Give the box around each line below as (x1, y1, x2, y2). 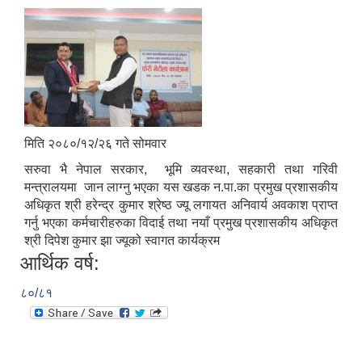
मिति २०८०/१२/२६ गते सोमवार (24, 137, 166, 151)
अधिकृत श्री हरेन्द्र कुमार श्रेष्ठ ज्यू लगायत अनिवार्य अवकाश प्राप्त (24, 198, 338, 213)
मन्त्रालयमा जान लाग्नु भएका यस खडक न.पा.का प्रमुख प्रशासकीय (24, 180, 338, 195)
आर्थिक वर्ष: (20, 252, 99, 275)
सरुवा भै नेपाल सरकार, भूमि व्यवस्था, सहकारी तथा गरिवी (24, 162, 338, 177)
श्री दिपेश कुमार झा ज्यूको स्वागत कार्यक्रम (24, 234, 220, 248)
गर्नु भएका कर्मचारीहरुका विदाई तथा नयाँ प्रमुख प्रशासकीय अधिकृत (24, 216, 338, 230)
